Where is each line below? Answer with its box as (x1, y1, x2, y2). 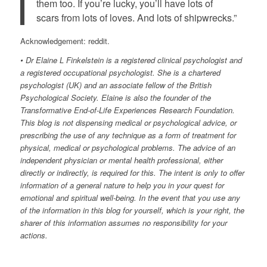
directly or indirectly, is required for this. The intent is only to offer (20, 166, 244, 178)
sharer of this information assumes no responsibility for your (20, 216, 227, 228)
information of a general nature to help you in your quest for (20, 179, 224, 191)
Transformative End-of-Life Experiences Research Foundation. (20, 104, 235, 116)
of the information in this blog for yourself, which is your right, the (20, 204, 244, 216)
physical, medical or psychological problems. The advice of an (20, 141, 235, 153)
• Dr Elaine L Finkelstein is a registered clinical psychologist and (20, 54, 242, 66)
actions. (20, 229, 48, 241)
